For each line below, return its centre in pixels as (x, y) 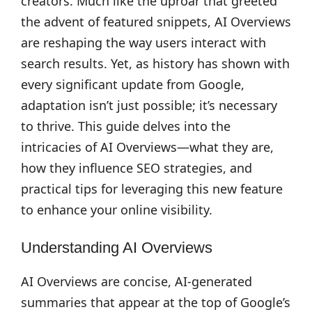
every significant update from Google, (133, 84)
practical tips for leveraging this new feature (152, 189)
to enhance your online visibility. (117, 210)
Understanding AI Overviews (117, 248)
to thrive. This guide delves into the (126, 126)
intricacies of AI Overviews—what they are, (147, 147)
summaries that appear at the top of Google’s (156, 302)
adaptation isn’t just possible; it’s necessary (149, 105)
